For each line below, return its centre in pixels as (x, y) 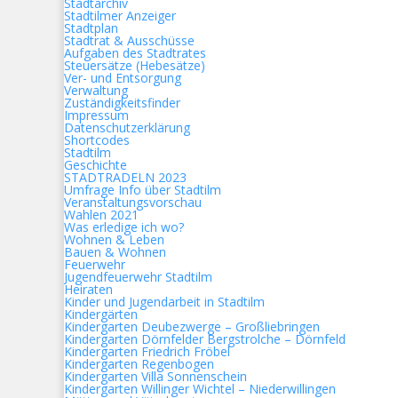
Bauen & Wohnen (115, 252)
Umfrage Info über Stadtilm (143, 190)
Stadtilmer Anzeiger (120, 16)
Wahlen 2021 (101, 215)
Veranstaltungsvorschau (133, 202)
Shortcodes (97, 140)
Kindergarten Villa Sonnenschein (155, 376)
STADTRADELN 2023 (125, 177)
